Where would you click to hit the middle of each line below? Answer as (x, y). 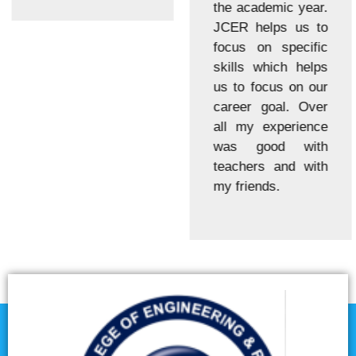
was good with (267, 146)
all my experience (267, 126)
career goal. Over (267, 106)
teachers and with (267, 166)
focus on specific (267, 47)
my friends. (243, 186)
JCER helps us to (267, 27)
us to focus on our (267, 87)
